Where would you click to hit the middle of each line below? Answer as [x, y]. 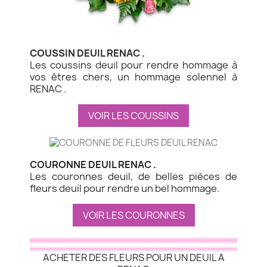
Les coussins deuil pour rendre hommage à [133, 65]
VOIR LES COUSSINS [133, 116]
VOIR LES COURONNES [133, 215]
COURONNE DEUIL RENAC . [93, 165]
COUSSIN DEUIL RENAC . [87, 53]
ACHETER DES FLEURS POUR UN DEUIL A [133, 257]
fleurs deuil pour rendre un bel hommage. [125, 189]
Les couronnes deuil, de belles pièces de [133, 177]
